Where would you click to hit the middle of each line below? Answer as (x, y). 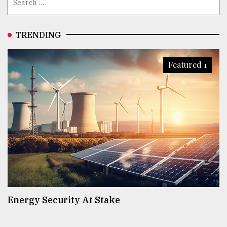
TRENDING (38, 35)
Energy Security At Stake (64, 200)
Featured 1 (187, 64)
